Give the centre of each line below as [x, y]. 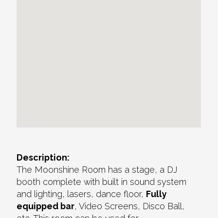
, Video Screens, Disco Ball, [130, 206]
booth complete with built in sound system [102, 182]
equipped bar [46, 206]
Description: [43, 158]
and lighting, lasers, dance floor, [82, 194]
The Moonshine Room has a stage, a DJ [97, 170]
